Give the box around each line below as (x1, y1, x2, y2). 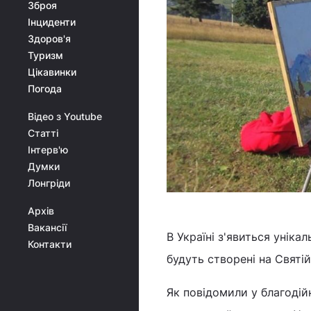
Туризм (28, 49, 63, 61)
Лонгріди (28, 177, 70, 189)
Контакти (28, 238, 72, 250)
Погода (28, 83, 62, 94)
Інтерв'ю (28, 144, 68, 155)
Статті (28, 127, 58, 139)
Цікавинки (28, 66, 76, 78)
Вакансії (28, 221, 67, 233)
